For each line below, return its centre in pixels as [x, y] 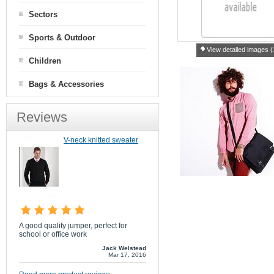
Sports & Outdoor [62, 38]
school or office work [53, 234]
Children [45, 61]
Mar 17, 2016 [127, 255]
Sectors [43, 14]
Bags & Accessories [66, 84]
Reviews [42, 117]
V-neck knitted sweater [101, 140]
